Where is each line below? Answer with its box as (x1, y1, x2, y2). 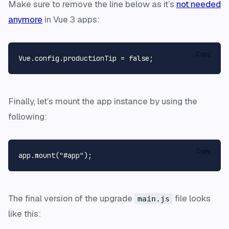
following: (8, 110, 47, 122)
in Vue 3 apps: (42, 13, 100, 25)
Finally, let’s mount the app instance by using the (8, 95, 197, 107)
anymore (8, 13, 42, 25)
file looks (173, 192, 211, 204)
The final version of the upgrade (8, 192, 134, 204)
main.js (138, 194, 170, 203)
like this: (8, 208, 41, 219)
